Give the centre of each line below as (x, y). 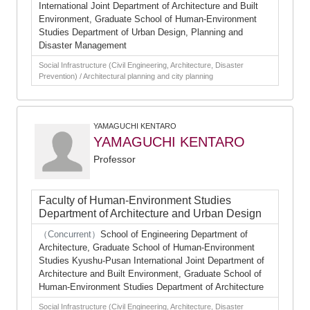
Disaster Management (83, 45)
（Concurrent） (70, 234)
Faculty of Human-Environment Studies (135, 200)
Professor (115, 159)
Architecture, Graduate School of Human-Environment (147, 247)
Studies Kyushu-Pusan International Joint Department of (152, 261)
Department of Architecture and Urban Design (150, 213)
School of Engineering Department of (174, 234)
